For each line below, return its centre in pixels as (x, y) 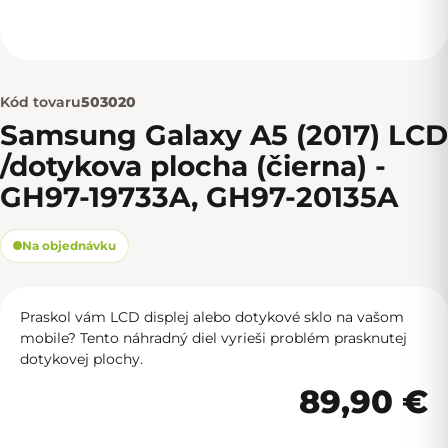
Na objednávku (68, 245)
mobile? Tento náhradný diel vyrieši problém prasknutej (213, 337)
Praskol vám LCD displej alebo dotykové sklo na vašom (212, 316)
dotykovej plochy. (81, 358)
